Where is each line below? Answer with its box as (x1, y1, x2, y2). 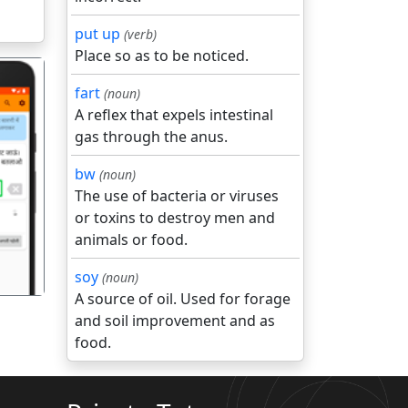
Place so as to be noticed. (75, 46, 249, 66)
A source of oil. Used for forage (75, 289, 291, 309)
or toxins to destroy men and (75, 208, 275, 228)
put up (75, 24, 120, 44)
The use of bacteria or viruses (75, 186, 279, 206)
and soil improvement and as (75, 311, 275, 331)
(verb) (124, 25, 157, 43)
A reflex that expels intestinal (75, 105, 273, 125)
